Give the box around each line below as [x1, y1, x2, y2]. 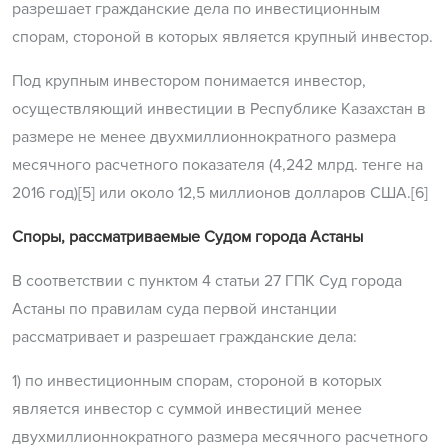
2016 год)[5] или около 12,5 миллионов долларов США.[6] [12, 183, 428, 204]
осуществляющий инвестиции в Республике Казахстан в [12, 99, 426, 120]
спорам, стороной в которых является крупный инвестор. [12, 27, 433, 48]
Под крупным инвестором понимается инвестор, [12, 71, 366, 92]
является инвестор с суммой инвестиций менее [12, 399, 362, 420]
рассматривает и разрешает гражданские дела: [12, 327, 357, 348]
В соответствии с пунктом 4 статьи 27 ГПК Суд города [12, 271, 402, 292]
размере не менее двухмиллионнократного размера [12, 127, 396, 148]
